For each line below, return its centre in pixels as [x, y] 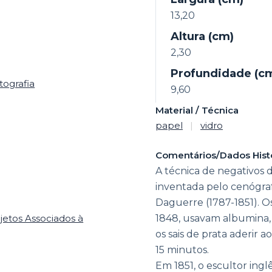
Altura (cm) [202, 36]
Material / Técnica [197, 110]
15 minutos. [182, 250]
